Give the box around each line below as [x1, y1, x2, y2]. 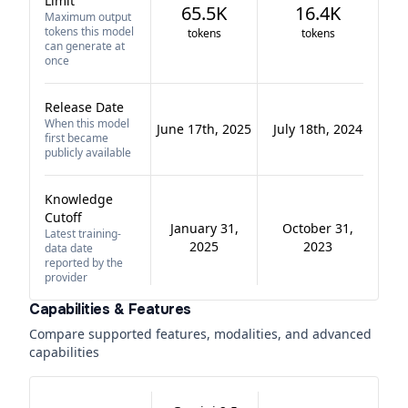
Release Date [45, 98, 124, 116]
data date [45, 240, 93, 256]
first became [45, 130, 108, 146]
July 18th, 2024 [273, 120, 362, 138]
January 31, [169, 219, 239, 237]
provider [45, 270, 87, 285]
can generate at [45, 38, 125, 54]
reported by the [45, 255, 123, 270]
